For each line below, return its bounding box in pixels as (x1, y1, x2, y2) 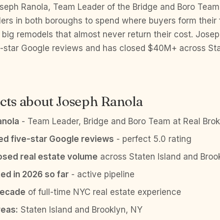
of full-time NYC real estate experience (26, 187, 181, 197)
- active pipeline (69, 169, 135, 179)
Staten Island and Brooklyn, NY (18, 205, 142, 215)
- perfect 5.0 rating (114, 134, 192, 144)
